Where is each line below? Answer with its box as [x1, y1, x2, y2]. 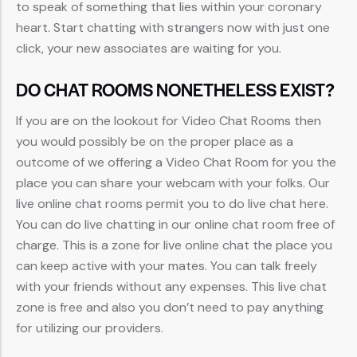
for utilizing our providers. [16, 320, 163, 337]
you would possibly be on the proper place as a [16, 133, 293, 151]
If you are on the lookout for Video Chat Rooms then [16, 112, 321, 130]
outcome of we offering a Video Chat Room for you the [16, 154, 336, 171]
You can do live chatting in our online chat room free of [16, 216, 335, 233]
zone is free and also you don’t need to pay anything [16, 299, 324, 316]
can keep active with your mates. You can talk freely [16, 257, 317, 275]
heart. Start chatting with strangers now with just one [16, 19, 330, 37]
